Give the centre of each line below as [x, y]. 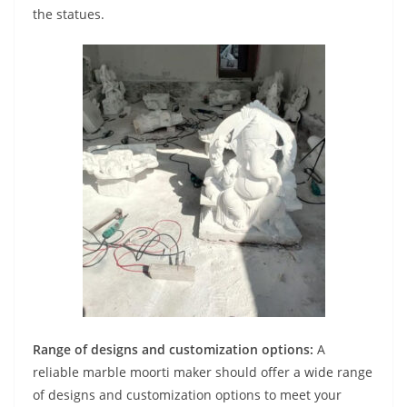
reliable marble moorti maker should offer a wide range [203, 372]
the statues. [69, 15]
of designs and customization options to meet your [187, 395]
